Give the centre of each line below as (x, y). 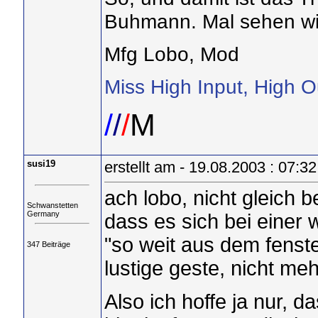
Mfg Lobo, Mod (171, 54)
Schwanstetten (52, 205)
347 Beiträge (48, 244)
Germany (43, 214)
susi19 (41, 164)
